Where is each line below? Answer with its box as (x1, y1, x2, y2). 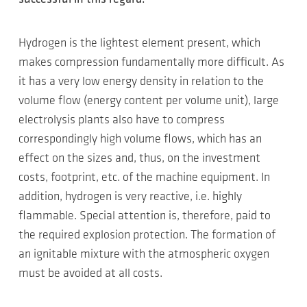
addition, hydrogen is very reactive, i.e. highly (19, 191, 242, 204)
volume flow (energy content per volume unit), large (19, 95, 279, 108)
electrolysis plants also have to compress (19, 114, 225, 127)
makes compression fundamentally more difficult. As (19, 56, 284, 69)
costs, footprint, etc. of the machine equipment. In (19, 171, 270, 184)
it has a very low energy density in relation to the (19, 75, 264, 88)
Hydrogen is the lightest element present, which (19, 37, 260, 50)
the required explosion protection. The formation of (19, 229, 275, 242)
